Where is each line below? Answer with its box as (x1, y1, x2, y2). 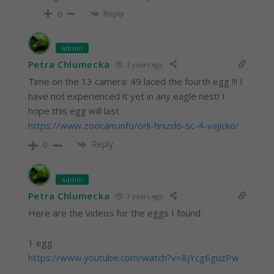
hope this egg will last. (28, 105, 121, 117)
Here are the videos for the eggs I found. (28, 207, 202, 220)
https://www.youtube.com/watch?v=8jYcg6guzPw (28, 251, 239, 264)
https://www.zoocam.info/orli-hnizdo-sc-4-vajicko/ (28, 119, 239, 132)
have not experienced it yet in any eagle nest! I (28, 90, 225, 103)
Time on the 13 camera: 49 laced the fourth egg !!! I (28, 75, 243, 88)
